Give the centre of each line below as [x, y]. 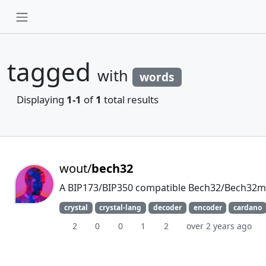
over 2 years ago [219, 226]
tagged [52, 72]
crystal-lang [121, 208]
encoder [208, 208]
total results [130, 99]
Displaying [42, 99]
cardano [248, 208]
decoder [167, 208]
